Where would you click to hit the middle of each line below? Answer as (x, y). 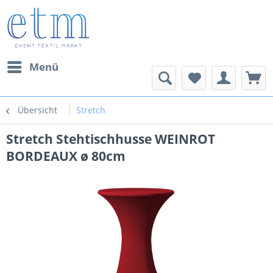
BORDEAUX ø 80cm (66, 156)
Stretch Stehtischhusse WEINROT (111, 139)
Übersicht (37, 110)
